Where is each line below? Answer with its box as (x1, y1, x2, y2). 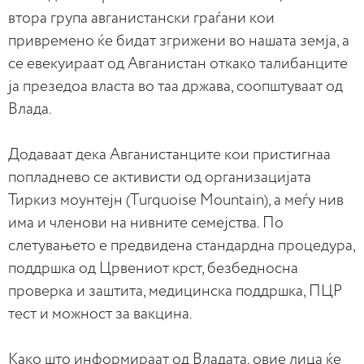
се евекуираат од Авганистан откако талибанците (8, 55, 348, 71)
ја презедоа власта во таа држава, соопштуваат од (8, 78, 343, 94)
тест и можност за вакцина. (8, 305, 193, 322)
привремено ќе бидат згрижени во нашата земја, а (8, 32, 349, 49)
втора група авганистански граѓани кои (8, 10, 275, 26)
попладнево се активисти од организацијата (8, 169, 311, 185)
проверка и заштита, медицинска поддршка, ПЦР (8, 283, 342, 299)
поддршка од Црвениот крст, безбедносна (8, 260, 298, 276)
